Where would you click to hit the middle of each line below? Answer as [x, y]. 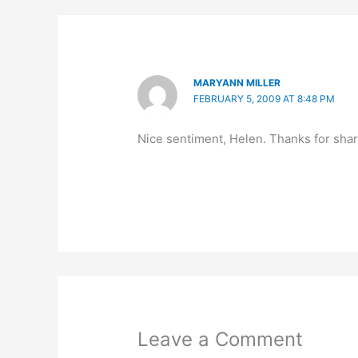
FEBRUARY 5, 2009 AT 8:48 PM [265, 98]
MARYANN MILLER [237, 82]
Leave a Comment [221, 339]
